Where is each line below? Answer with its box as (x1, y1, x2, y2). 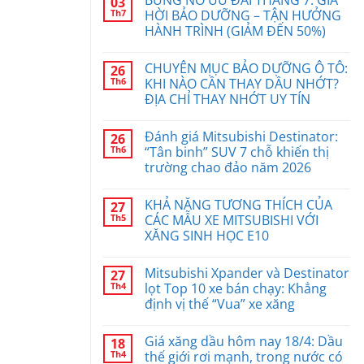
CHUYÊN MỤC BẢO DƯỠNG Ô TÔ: (145, 59, 348, 78)
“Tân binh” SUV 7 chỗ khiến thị (145, 143, 329, 162)
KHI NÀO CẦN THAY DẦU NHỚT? (145, 75, 339, 93)
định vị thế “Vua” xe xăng (145, 295, 295, 314)
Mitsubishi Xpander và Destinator (145, 264, 349, 283)
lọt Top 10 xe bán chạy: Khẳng (145, 279, 327, 298)
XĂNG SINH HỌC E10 (145, 227, 269, 245)
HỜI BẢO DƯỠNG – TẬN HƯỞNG (145, 6, 341, 25)
